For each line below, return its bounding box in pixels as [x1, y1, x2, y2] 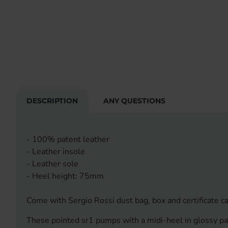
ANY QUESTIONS [103, 96, 165, 106]
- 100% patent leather [26, 134, 109, 146]
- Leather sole [26, 158, 78, 170]
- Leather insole [26, 146, 85, 158]
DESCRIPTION [26, 96, 78, 106]
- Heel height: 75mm [26, 170, 104, 182]
